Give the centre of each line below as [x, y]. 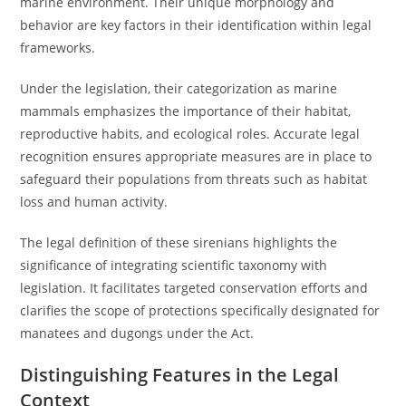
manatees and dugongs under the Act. [137, 333]
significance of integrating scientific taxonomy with [174, 265]
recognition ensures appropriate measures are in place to [196, 156]
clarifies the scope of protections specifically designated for [200, 310]
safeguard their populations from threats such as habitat [194, 179]
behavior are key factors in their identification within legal [196, 25]
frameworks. [58, 48]
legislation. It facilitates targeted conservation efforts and [194, 288]
